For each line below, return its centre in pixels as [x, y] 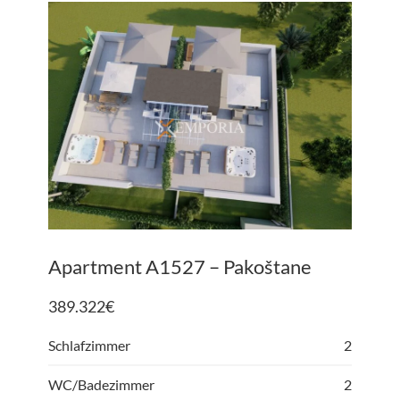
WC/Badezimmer [101, 384]
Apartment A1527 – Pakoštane [180, 267]
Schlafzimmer [89, 345]
